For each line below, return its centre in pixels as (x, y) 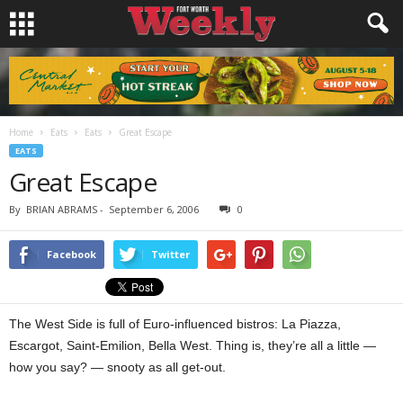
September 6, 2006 (154, 209)
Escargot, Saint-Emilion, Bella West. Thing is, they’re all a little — (193, 345)
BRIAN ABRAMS (62, 209)
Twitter (170, 254)
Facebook (72, 254)
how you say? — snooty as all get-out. (117, 367)
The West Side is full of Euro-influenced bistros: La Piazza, (175, 324)
